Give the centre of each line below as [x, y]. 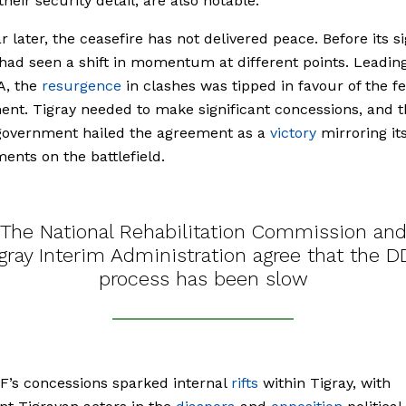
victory [293, 132]
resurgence [82, 85]
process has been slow [203, 278]
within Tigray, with [324, 382]
